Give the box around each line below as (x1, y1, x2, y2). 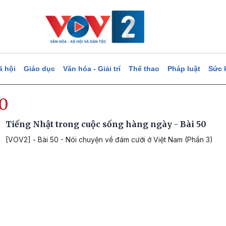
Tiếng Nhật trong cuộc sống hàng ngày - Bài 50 (6, 119, 206, 129)
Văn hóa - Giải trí (63, 65, 121, 73)
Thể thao (128, 65, 159, 73)
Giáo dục (23, 65, 55, 73)
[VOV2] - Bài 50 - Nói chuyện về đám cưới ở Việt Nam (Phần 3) (6, 135, 213, 144)
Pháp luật (167, 65, 200, 73)
